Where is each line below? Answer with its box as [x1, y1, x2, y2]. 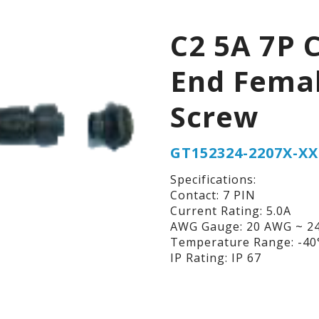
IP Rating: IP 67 [169, 250, 261, 266]
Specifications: [169, 172, 256, 188]
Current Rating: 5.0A [169, 203, 291, 219]
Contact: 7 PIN [169, 187, 256, 204]
